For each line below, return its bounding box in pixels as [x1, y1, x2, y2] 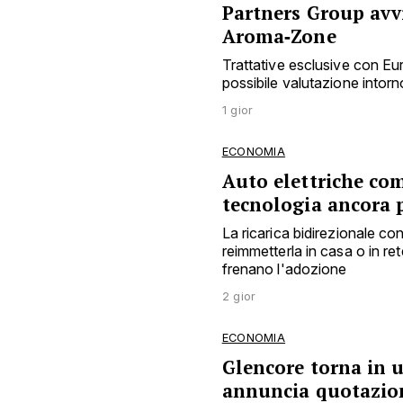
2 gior [221, 289, 256, 303]
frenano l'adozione [221, 259, 347, 278]
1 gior [221, 103, 254, 117]
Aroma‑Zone [221, 23, 336, 49]
